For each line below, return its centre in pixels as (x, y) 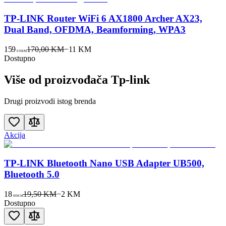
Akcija (15, 135)
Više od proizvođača (58, 79)
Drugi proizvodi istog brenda (50, 101)
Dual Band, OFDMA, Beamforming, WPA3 (95, 30)
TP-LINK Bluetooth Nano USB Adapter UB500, (104, 163)
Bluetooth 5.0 (32, 175)
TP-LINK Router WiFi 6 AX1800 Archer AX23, (103, 19)
